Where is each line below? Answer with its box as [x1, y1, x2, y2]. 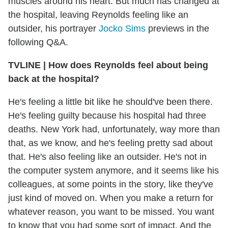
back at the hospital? [8, 74, 99, 84]
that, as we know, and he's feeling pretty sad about [8, 138, 213, 149]
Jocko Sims [99, 23, 146, 34]
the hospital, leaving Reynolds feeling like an [8, 10, 188, 20]
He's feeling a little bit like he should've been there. [8, 97, 213, 107]
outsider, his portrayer [8, 23, 99, 34]
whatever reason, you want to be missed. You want [8, 207, 214, 217]
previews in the [146, 23, 209, 34]
